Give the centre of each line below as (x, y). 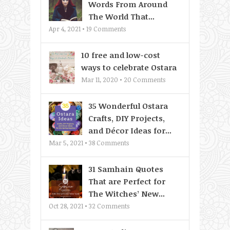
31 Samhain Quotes (126, 169)
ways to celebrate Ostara (129, 68)
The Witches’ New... (127, 194)
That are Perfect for (127, 181)
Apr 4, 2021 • (68, 29)
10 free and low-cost (121, 55)
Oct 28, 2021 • (69, 206)
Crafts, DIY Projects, (127, 118)
